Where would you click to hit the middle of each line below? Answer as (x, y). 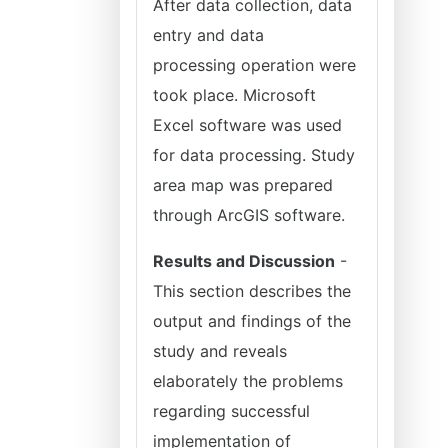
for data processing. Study (254, 155)
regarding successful (231, 411)
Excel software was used (247, 125)
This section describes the (252, 291)
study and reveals (220, 351)
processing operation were (254, 65)
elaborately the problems (248, 381)
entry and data (208, 35)
